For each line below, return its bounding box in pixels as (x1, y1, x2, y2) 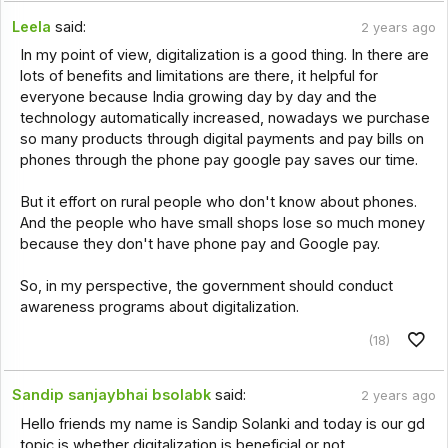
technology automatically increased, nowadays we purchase (19, 108, 430, 127)
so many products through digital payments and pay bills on (19, 129, 424, 148)
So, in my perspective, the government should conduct (19, 276, 393, 295)
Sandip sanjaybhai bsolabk (12, 386, 212, 405)
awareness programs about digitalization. (19, 297, 299, 316)
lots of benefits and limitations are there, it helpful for (19, 66, 378, 85)
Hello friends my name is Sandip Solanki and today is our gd (19, 414, 425, 433)
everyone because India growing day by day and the (19, 87, 377, 106)
